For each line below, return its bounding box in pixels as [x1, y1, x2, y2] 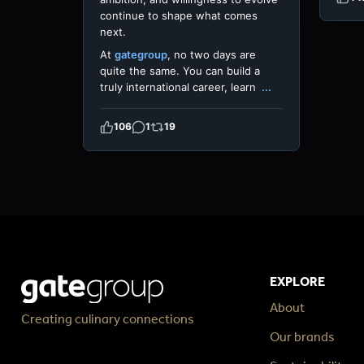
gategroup [115, 47, 167, 61]
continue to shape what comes [100, 8, 258, 22]
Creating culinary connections [21, 311, 194, 327]
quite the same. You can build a [100, 63, 260, 77]
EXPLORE [269, 273, 325, 289]
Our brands [269, 328, 335, 344]
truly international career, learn [100, 80, 259, 93]
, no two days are [167, 47, 256, 61]
